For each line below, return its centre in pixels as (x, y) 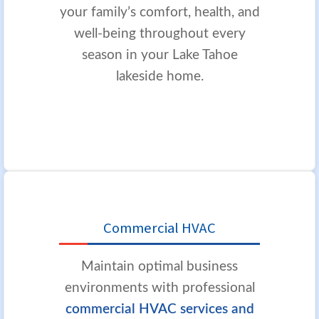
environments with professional (159, 288)
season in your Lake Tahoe (159, 55)
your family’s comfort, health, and (159, 12)
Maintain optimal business (159, 266)
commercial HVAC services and (159, 309)
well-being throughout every (159, 33)
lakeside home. (159, 76)
